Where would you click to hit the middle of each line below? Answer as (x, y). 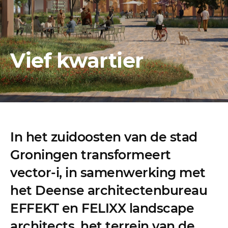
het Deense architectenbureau (109, 191)
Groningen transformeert (91, 155)
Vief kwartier (77, 60)
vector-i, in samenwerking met (108, 173)
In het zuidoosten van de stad (104, 137)
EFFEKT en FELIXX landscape (102, 208)
